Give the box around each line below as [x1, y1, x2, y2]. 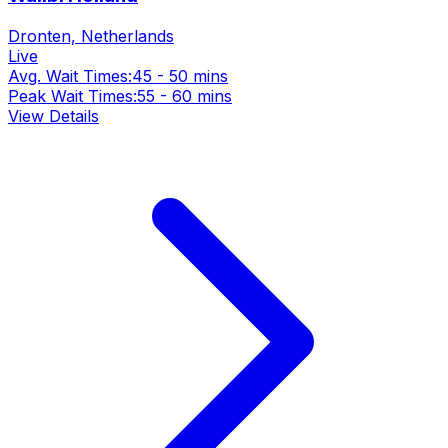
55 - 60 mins [137, 85, 232, 106]
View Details [8, 105, 99, 126]
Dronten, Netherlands [8, 25, 174, 46]
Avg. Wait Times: [8, 65, 132, 86]
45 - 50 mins [132, 65, 228, 86]
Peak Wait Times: [8, 85, 137, 106]
